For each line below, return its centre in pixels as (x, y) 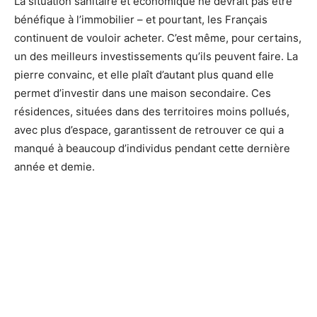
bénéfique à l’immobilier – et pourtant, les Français (141, 19)
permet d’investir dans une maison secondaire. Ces (143, 93)
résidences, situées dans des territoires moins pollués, (152, 111)
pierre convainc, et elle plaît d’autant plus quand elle (144, 75)
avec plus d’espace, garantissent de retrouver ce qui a (149, 130)
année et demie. (54, 167)
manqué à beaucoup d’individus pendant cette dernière (152, 148)
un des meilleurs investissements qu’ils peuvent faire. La (156, 56)
